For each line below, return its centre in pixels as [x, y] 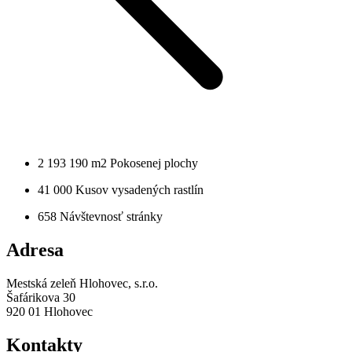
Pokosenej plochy [154, 163]
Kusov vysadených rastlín [139, 190]
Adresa [35, 250]
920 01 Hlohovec [49, 312]
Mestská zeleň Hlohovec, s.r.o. [82, 284]
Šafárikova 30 [41, 298]
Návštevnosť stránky [111, 217]
